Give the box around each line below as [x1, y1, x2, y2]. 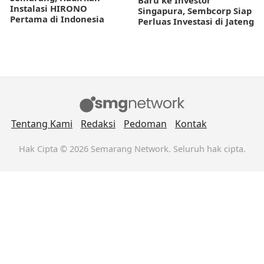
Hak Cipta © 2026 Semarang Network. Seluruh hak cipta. [18, 143, 246, 155]
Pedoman [124, 117, 167, 131]
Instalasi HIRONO [10, 2, 87, 15]
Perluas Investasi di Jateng [138, 15, 254, 27]
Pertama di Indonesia [10, 13, 104, 25]
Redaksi [81, 117, 115, 131]
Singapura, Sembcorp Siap [138, 4, 252, 16]
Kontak [175, 117, 207, 131]
